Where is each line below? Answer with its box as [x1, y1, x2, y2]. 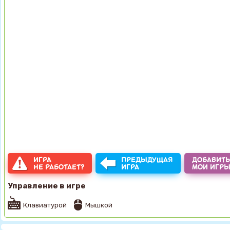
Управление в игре [8, 181, 86, 190]
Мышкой [85, 201, 112, 209]
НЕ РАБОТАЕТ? [33, 162, 84, 171]
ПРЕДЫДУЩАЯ [121, 155, 173, 164]
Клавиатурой [23, 201, 67, 209]
